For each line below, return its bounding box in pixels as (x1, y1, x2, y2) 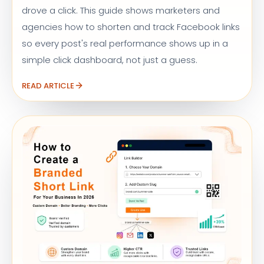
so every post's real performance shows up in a (22, 37, 228, 49)
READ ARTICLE (22, 80, 74, 91)
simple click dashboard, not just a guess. (22, 53, 197, 66)
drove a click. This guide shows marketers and (22, 4, 220, 16)
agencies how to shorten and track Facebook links (22, 20, 240, 33)
